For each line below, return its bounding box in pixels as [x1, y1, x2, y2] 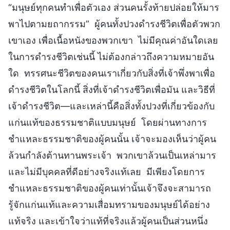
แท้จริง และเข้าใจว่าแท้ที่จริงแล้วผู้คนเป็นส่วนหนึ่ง [8, 215, 208, 226]
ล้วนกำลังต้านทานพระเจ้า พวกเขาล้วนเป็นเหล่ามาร [8, 149, 216, 161]
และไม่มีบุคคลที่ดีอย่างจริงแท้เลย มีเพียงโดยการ [8, 166, 205, 177]
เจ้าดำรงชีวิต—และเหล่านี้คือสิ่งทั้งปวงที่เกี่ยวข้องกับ [8, 100, 215, 111]
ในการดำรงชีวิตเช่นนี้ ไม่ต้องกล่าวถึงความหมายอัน [8, 51, 214, 62]
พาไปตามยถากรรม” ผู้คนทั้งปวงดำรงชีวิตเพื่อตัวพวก [8, 18, 220, 29]
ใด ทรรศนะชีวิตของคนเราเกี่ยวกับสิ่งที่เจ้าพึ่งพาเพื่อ [8, 67, 215, 79]
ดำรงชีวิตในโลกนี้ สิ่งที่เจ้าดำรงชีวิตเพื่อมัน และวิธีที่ [8, 84, 215, 95]
